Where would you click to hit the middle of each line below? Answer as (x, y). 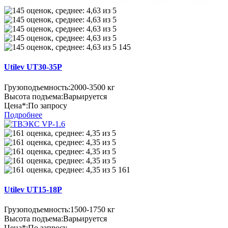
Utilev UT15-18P (33, 189)
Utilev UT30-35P (33, 67)
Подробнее (23, 115)
